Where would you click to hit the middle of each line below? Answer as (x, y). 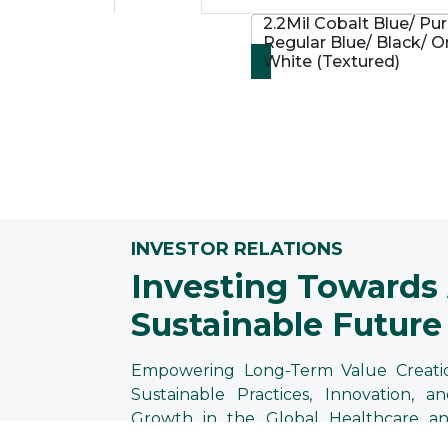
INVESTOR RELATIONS (237, 248)
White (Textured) (331, 61)
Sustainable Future (286, 324)
